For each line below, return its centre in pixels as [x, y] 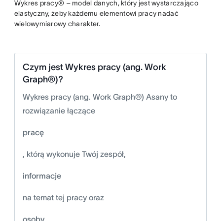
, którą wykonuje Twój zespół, [74, 154]
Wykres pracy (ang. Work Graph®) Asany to [100, 97]
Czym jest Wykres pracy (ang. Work [94, 67]
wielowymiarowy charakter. [58, 24]
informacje [42, 176]
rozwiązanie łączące [59, 110]
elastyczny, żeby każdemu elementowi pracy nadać [96, 13]
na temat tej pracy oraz [63, 197]
